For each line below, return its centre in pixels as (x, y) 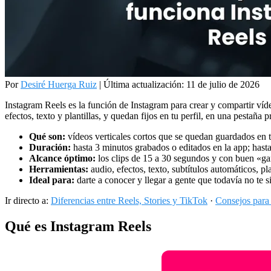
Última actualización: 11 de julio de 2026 (181, 85)
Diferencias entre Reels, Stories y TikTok (129, 201)
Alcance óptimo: (62, 158)
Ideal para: (52, 180)
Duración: (50, 148)
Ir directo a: (28, 201)
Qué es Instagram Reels (78, 227)
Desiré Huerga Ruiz (59, 85)
